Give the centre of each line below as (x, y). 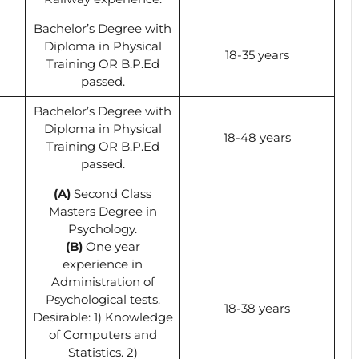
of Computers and (103, 334)
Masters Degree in (103, 211)
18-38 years (257, 308)
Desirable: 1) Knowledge (103, 317)
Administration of (103, 281)
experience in (103, 264)
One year (111, 246)
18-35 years (257, 54)
